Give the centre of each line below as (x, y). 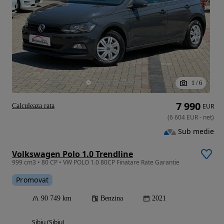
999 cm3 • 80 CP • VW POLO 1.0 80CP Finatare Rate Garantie (96, 162)
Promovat (32, 180)
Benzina (112, 198)
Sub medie (196, 131)
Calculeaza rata (33, 106)
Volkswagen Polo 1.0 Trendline (72, 154)
